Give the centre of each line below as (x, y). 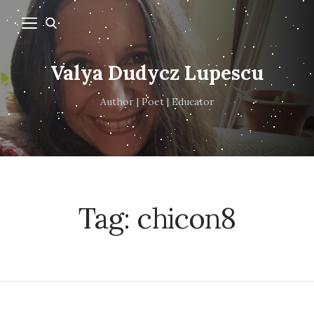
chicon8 (186, 218)
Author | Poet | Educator (157, 102)
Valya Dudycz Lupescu (157, 73)
